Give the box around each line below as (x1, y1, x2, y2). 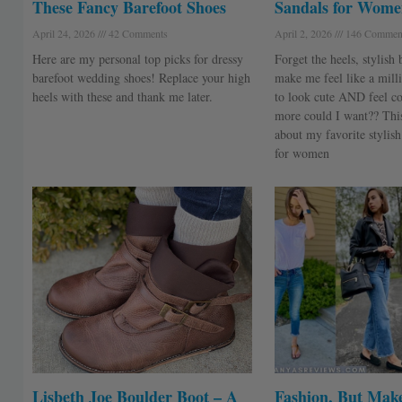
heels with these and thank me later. (31, 87, 213, 105)
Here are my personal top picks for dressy (31, 49, 243, 67)
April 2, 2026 (274, 25, 335, 40)
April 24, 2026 (31, 25, 98, 40)
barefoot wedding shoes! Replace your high (31, 68, 250, 86)
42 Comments (105, 25, 168, 40)
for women (274, 144, 329, 162)
